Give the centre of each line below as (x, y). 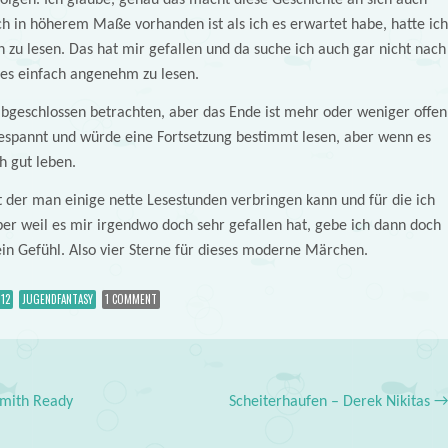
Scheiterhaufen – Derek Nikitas (332, 401)
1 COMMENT (130, 298)
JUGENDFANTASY (57, 298)
